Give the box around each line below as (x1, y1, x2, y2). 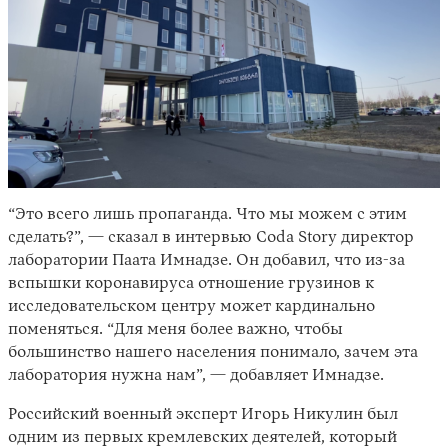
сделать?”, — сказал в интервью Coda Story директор (8, 230, 414, 247)
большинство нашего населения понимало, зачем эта (8, 345, 418, 362)
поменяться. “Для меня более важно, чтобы (8, 322, 343, 339)
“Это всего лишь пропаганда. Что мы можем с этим (8, 207, 407, 224)
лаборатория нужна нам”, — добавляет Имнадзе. (8, 368, 388, 385)
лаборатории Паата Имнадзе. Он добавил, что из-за (8, 253, 405, 270)
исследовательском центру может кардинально (8, 299, 375, 316)
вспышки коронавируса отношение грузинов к (8, 276, 374, 293)
